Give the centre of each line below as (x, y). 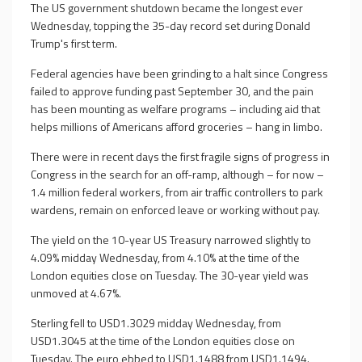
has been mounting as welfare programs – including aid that (175, 109)
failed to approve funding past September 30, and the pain (172, 91)
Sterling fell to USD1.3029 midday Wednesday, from (156, 323)
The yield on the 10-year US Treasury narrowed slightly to (171, 240)
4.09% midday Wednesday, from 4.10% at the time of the (165, 257)
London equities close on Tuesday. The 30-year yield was (170, 275)
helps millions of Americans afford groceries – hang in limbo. (177, 126)
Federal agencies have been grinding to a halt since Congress (179, 73)
